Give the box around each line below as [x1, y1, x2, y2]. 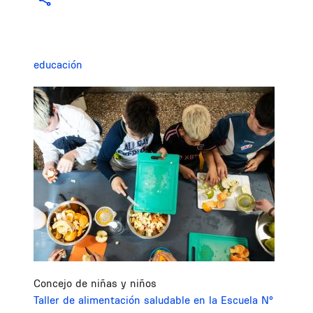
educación [34, 58, 82, 72]
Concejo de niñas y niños [34, 276, 156, 290]
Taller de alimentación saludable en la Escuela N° [34, 293, 273, 307]
